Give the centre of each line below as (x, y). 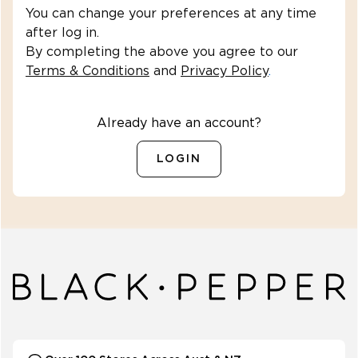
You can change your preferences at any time (171, 14)
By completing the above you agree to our (162, 52)
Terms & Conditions (88, 72)
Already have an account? (179, 123)
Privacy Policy (225, 72)
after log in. (62, 33)
